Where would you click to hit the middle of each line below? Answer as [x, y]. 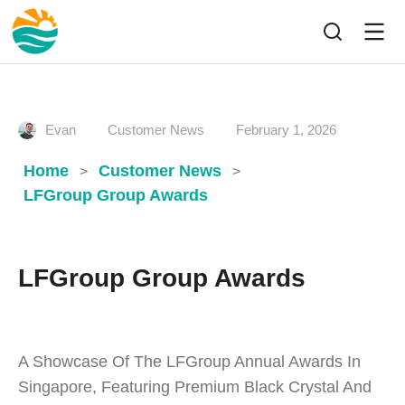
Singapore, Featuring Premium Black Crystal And [195, 387]
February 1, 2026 [286, 130]
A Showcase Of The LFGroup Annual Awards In [189, 362]
